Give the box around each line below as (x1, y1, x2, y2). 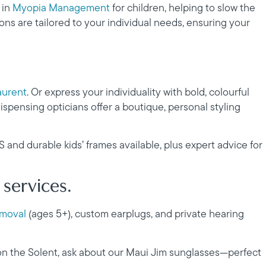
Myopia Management (12, 3, 110, 15)
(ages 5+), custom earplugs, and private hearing (26, 209, 244, 221)
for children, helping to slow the (109, 3, 255, 15)
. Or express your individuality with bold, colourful (26, 87, 249, 99)
